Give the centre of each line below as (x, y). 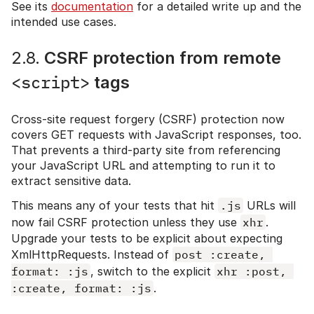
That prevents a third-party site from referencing (146, 150)
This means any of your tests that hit (115, 205)
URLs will (269, 205)
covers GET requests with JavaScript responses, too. (156, 134)
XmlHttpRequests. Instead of (92, 254)
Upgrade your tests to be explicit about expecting (147, 238)
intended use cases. (64, 21)
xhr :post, (252, 271)
